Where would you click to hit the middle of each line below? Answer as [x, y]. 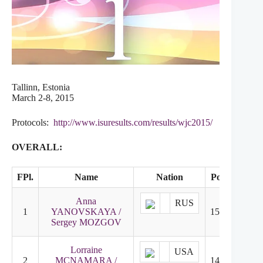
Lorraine [86, 250]
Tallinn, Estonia [41, 87]
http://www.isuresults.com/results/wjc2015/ [133, 123]
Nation [169, 177]
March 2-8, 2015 [43, 98]
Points [223, 177]
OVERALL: [37, 147]
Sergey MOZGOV [86, 222]
